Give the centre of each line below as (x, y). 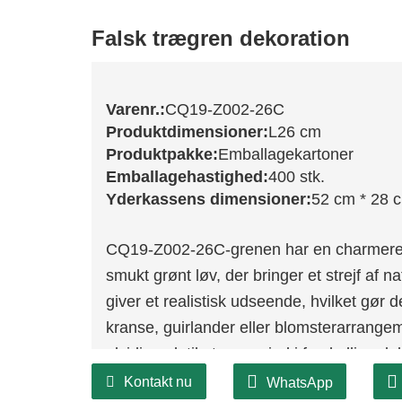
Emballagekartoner (285, 155)
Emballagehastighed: (187, 177)
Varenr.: (135, 110)
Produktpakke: (162, 155)
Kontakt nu (157, 382)
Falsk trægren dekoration (220, 39)
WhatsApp (299, 383)
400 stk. (296, 177)
